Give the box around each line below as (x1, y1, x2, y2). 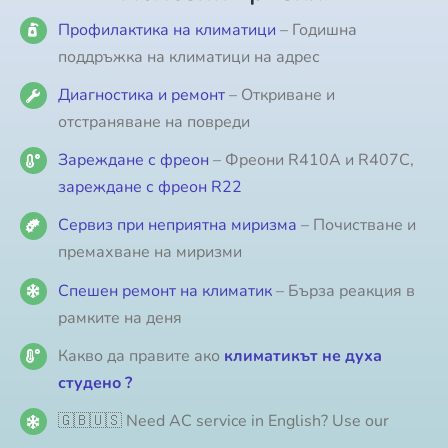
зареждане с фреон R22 (57, 176, 242, 199)
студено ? (57, 371, 132, 394)
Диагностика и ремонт (57, 84, 229, 106)
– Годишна (275, 18, 357, 41)
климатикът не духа (223, 344, 382, 367)
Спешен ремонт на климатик (57, 279, 272, 302)
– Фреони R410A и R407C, (208, 149, 414, 172)
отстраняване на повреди (57, 111, 250, 133)
